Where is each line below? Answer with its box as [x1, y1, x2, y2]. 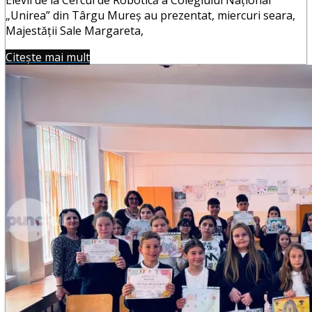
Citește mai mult [6, 49, 90, 65]
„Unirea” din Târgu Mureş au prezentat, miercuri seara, [6, 7, 295, 23]
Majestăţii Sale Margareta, [6, 22, 143, 38]
